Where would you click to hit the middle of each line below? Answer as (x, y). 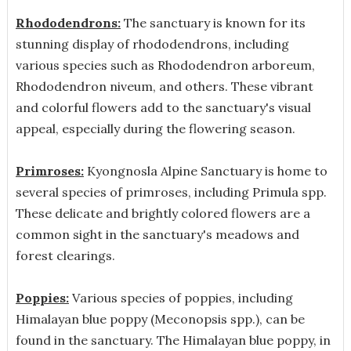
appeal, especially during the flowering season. (155, 128)
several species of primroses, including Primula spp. (171, 192)
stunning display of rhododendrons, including (152, 43)
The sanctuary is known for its (213, 22)
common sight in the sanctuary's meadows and (157, 234)
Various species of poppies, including (181, 297)
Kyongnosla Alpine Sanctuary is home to (205, 170)
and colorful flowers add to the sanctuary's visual (163, 107)
